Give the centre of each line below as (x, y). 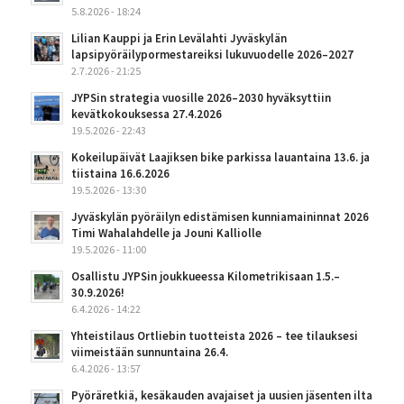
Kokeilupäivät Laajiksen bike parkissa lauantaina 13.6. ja (220, 158)
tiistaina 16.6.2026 (120, 174)
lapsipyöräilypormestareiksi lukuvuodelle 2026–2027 (212, 55)
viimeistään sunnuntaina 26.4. (149, 353)
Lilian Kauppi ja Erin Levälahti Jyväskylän (179, 39)
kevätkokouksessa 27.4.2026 (146, 115)
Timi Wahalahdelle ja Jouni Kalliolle (166, 234)
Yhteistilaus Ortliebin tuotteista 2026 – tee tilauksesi (214, 336)
